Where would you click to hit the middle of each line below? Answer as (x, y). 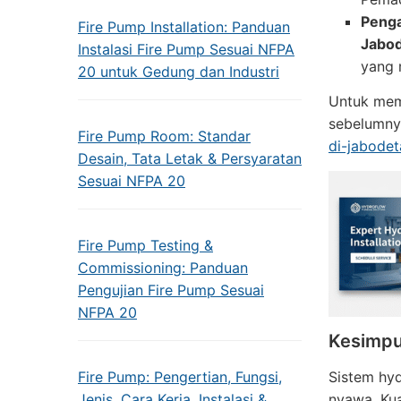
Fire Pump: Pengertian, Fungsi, (180, 377)
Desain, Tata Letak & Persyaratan (190, 158)
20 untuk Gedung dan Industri (179, 72)
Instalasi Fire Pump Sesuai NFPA (186, 49)
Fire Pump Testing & (145, 245)
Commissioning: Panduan (163, 268)
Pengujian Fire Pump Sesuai (171, 290)
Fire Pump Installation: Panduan (184, 27)
